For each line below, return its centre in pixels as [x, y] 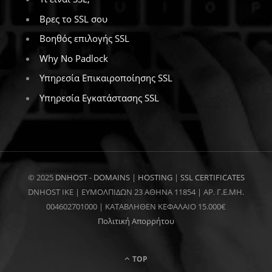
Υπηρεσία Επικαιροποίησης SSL [106, 78]
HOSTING [155, 177]
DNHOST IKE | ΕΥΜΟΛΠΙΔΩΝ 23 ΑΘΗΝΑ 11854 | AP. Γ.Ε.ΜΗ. [136, 192]
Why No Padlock [74, 58]
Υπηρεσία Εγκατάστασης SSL [99, 97]
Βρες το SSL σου [73, 19]
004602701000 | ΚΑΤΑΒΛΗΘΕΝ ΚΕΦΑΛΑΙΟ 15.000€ [136, 206]
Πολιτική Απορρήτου [136, 221]
